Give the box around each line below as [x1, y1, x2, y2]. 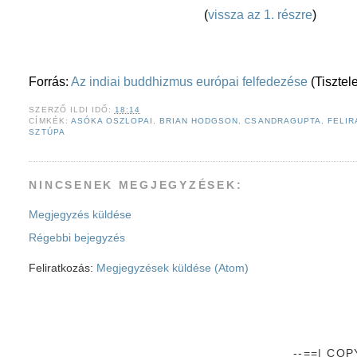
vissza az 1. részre [208, 8, 313, 22]
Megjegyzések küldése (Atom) [96, 261, 249, 274]
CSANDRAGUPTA [245, 116, 321, 126]
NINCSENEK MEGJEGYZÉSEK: [29, 179, 243, 191]
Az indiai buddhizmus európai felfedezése [71, 75, 308, 89]
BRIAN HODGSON [159, 116, 239, 126]
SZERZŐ [29, 105, 70, 115]
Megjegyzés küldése [29, 209, 132, 222]
